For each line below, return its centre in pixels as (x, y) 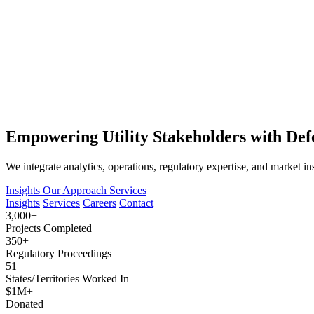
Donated (25, 303)
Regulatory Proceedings (59, 253)
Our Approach (76, 190)
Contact (136, 203)
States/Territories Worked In (67, 278)
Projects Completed (49, 228)
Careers (100, 203)
